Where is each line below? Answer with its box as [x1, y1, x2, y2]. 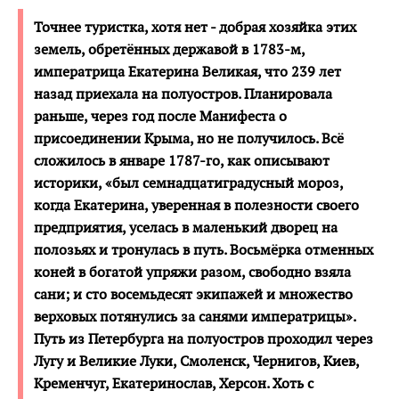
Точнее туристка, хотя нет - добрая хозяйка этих [34, 17, 356, 37]
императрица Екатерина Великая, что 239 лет [34, 61, 341, 81]
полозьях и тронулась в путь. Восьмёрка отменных [34, 240, 373, 259]
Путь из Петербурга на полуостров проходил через [34, 329, 373, 348]
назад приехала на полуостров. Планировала [34, 84, 332, 103]
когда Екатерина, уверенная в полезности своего [34, 195, 359, 215]
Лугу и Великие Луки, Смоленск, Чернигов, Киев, [34, 351, 360, 370]
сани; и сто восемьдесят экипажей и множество [34, 284, 353, 304]
